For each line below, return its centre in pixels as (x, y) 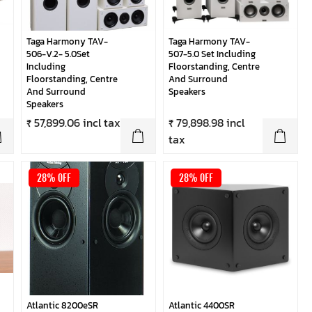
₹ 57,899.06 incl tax (73, 122)
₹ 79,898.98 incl (206, 122)
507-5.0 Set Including (212, 54)
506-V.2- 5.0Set (58, 54)
